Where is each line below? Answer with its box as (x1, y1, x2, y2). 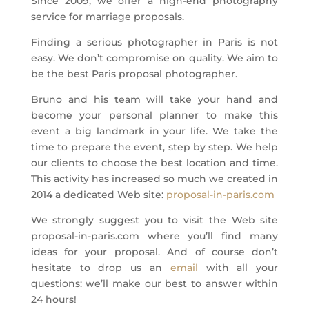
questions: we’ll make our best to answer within (30, 277, 279, 290)
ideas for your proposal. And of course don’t (30, 246, 279, 258)
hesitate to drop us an (30, 261, 170, 274)
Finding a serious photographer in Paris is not (30, 36, 279, 48)
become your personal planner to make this (30, 109, 279, 121)
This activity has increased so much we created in (30, 172, 279, 185)
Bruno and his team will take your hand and (30, 93, 279, 106)
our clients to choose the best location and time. (30, 157, 279, 169)
